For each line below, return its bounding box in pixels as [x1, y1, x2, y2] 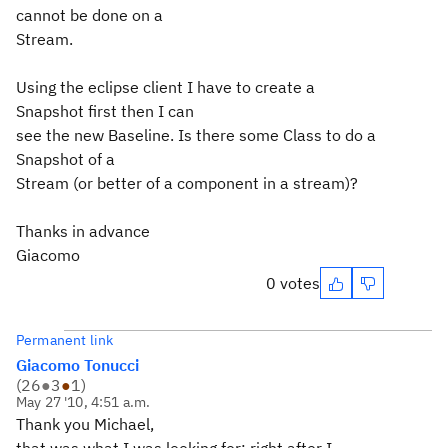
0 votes [266, 273, 320, 293]
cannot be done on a [16, 5, 163, 25]
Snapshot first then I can [16, 101, 194, 121]
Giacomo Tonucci [16, 355, 139, 375]
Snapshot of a [16, 149, 115, 169]
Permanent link [16, 331, 114, 349]
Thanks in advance [16, 221, 150, 241]
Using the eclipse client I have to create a [16, 77, 315, 97]
